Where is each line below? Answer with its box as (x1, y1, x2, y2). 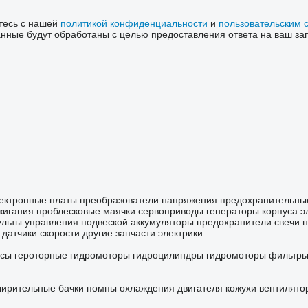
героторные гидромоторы (14, 250, 130, 261)
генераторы (206, 206, 259, 217)
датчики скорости (1, 228, 80, 239)
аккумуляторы (130, 217, 194, 228)
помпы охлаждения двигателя (86, 283, 223, 294)
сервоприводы (137, 206, 203, 217)
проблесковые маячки (36, 206, 135, 217)
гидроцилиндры (132, 250, 203, 261)
